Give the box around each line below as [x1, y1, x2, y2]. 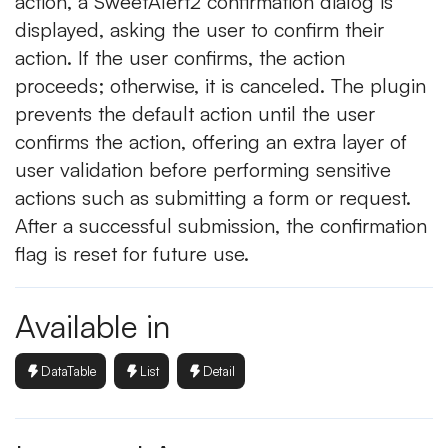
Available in [15, 306, 170, 346]
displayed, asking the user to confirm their [15, 17, 384, 42]
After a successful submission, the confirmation [15, 213, 427, 238]
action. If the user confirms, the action [15, 45, 345, 70]
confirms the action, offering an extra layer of [15, 129, 407, 154]
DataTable [41, 362, 96, 379]
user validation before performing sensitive [15, 157, 391, 182]
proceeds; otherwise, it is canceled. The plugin [15, 73, 426, 98]
